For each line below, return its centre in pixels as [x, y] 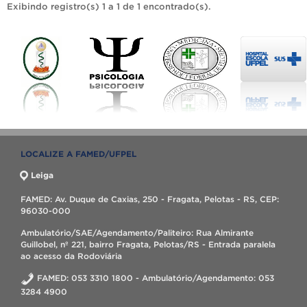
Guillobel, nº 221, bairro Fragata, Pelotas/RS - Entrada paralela [148, 244]
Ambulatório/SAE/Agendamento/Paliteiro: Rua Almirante [137, 232]
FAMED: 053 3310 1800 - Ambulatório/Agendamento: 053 [154, 278]
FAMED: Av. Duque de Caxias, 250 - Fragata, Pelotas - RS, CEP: [150, 199]
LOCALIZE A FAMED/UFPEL [78, 153]
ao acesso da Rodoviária [71, 256]
